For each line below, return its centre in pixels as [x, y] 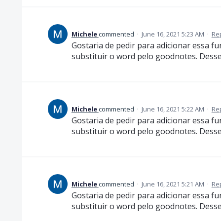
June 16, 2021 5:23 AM [173, 34]
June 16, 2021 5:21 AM [173, 184]
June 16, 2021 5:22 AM [173, 109]
